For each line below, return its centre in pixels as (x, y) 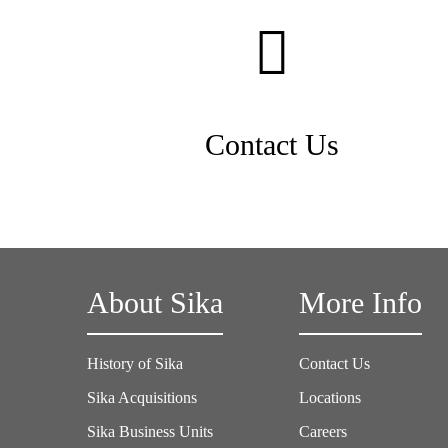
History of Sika (135, 363)
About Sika (155, 303)
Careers (323, 431)
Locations (330, 397)
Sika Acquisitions (142, 397)
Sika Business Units (150, 431)
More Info (361, 303)
